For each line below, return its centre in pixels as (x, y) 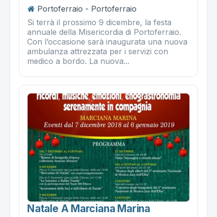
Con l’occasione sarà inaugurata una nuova (107, 41)
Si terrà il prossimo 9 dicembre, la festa (99, 22)
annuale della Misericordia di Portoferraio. (104, 32)
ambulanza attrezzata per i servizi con (98, 51)
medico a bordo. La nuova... (78, 61)
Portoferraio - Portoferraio (87, 8)
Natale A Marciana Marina (89, 208)
